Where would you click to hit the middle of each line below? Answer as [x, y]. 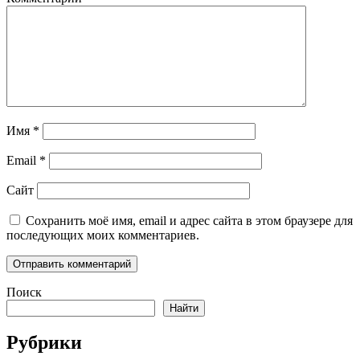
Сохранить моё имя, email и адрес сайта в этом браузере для [189, 220]
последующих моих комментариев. [103, 235]
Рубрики [44, 343]
